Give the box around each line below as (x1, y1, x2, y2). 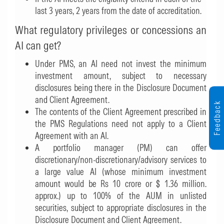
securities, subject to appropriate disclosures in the (35, 202, 206, 213)
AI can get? (15, 38, 61, 52)
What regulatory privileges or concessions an (15, 22, 206, 37)
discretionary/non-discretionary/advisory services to (35, 154, 206, 165)
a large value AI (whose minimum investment (35, 166, 206, 177)
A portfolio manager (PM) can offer (35, 142, 206, 153)
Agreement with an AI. (35, 130, 108, 141)
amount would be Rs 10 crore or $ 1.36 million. (35, 178, 206, 189)
